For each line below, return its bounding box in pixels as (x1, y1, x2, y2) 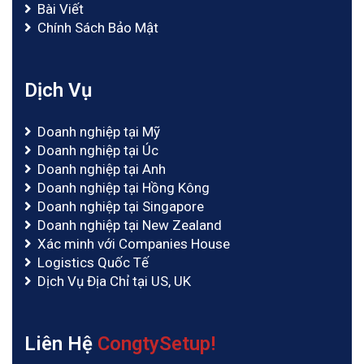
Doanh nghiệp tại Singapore (37, 198, 204, 215)
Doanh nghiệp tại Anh (37, 161, 166, 178)
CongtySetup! (97, 332, 215, 356)
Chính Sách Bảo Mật (37, 19, 158, 37)
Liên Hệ (24, 332, 97, 356)
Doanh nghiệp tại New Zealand (37, 217, 222, 234)
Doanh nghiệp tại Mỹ (37, 123, 160, 141)
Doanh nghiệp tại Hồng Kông (37, 180, 210, 197)
